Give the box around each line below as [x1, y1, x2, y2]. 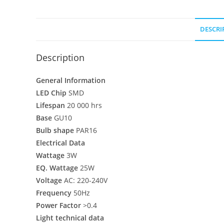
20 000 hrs [67, 100, 102, 110]
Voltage [36, 175, 64, 185]
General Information [36, 75, 105, 85]
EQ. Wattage [36, 163, 80, 172]
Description [36, 51, 84, 63]
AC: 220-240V [64, 175, 107, 185]
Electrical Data [36, 138, 85, 147]
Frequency [36, 188, 73, 197]
